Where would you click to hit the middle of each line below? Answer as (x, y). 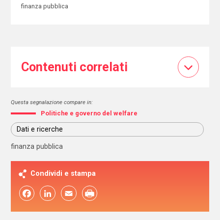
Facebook (27, 193)
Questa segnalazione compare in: (52, 102)
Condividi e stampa (63, 173)
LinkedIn (48, 193)
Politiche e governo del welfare (89, 113)
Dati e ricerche (40, 129)
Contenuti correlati (74, 67)
